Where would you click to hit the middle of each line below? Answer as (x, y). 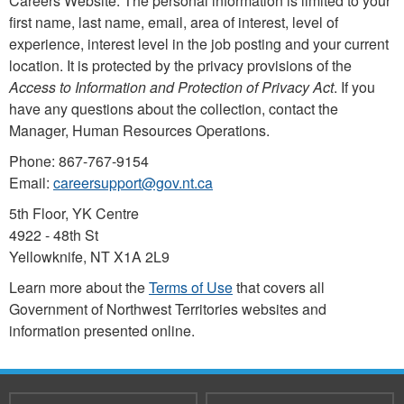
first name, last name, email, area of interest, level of (174, 22)
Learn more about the (79, 287)
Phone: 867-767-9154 (79, 161)
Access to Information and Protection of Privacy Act (171, 87)
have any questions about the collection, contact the (174, 109)
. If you (354, 87)
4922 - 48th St (54, 235)
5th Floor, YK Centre (74, 213)
